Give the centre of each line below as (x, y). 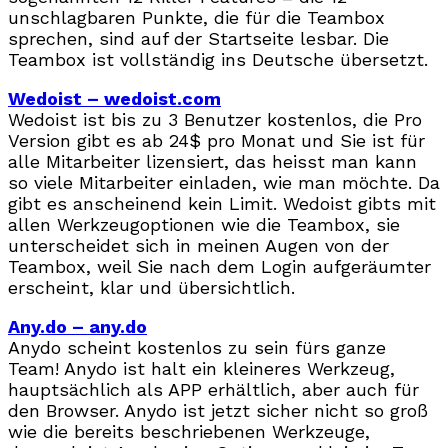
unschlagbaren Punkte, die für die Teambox (196, 17)
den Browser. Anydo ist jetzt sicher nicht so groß (218, 410)
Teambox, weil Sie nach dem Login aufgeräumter (219, 266)
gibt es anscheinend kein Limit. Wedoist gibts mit (222, 203)
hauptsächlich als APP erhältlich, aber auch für (213, 389)
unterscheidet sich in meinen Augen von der (198, 245)
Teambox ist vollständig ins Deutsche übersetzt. (218, 59)
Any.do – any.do (77, 326)
